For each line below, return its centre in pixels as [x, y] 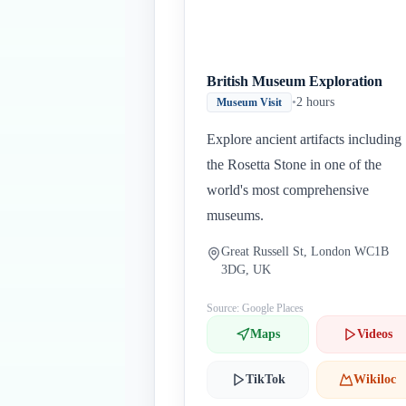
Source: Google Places [255, 308]
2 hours [315, 102]
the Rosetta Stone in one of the [294, 164]
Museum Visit [249, 102]
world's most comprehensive [288, 190]
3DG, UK [246, 270]
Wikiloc [375, 379]
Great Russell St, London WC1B [305, 251]
